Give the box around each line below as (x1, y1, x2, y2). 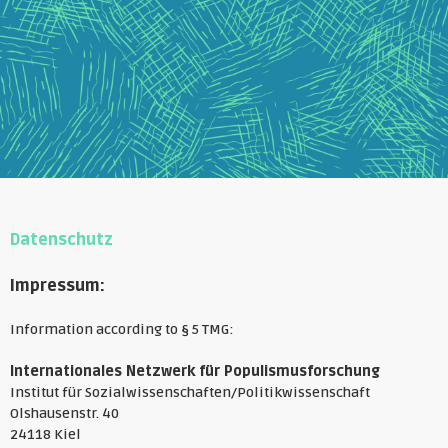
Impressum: (10, 275, 105, 296)
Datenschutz (10, 230, 113, 251)
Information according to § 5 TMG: (10, 321, 234, 339)
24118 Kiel (10, 426, 81, 444)
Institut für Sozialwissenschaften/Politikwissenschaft (10, 384, 370, 402)
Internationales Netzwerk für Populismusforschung (10, 363, 380, 381)
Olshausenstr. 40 (10, 405, 119, 423)
